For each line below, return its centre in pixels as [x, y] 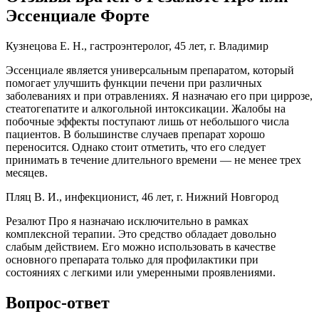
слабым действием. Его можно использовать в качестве [141, 247]
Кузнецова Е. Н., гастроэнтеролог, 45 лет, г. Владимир [137, 46]
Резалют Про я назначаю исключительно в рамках [127, 221]
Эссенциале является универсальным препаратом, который [150, 70]
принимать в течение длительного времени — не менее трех [153, 160]
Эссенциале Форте [78, 16]
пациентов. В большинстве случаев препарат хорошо [135, 135]
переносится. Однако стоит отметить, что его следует [136, 147]
